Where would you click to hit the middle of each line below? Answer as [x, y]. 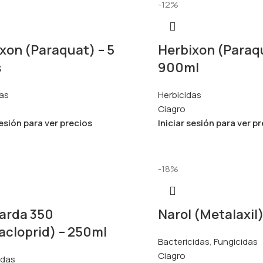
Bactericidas [184, 241]
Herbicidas [180, 95]
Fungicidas [236, 241]
